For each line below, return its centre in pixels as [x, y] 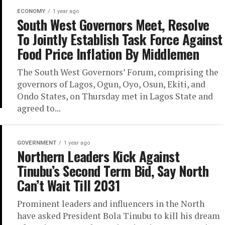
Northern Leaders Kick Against [98, 156]
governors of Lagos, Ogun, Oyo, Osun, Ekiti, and [111, 84]
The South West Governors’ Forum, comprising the [118, 72]
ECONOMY [31, 11]
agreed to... [39, 108]
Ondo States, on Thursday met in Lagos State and [115, 96]
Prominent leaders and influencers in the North [111, 204]
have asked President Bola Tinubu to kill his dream [119, 216]
